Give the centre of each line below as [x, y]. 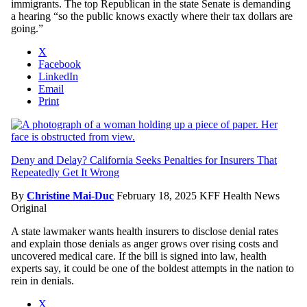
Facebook [60, 64]
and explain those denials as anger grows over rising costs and [145, 243]
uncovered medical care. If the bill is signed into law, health [139, 256]
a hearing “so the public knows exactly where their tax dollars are [152, 16]
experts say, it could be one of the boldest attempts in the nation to [152, 268]
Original [29, 208]
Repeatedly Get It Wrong [65, 172]
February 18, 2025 [158, 195]
